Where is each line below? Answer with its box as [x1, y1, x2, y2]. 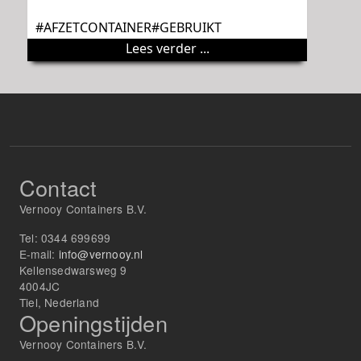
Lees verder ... [125, 39, 210, 58]
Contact [19, 171, 98, 203]
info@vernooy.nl [58, 245, 143, 262]
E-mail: [19, 245, 59, 262]
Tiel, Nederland [19, 293, 99, 310]
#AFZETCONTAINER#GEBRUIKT [35, 19, 222, 37]
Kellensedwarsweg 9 [19, 261, 127, 278]
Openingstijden [19, 306, 168, 338]
